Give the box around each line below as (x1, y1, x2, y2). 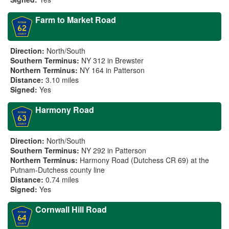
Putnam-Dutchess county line (10, 165, 105, 175)
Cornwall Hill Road (35, 203, 107, 215)
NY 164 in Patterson (80, 65, 145, 75)
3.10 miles (45, 75, 79, 85)
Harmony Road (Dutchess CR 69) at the (80, 155, 209, 165)
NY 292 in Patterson (81, 145, 146, 155)
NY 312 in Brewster (81, 55, 144, 65)
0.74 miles (45, 174, 79, 185)
